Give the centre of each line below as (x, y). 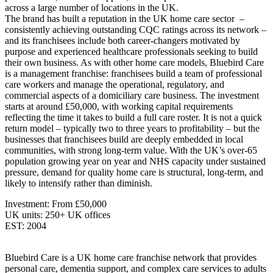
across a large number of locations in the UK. (93, 8)
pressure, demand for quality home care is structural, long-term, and (134, 172)
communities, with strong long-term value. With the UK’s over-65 (131, 151)
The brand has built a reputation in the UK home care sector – (125, 19)
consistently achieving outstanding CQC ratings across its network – (136, 30)
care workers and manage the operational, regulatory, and (115, 85)
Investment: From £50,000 (56, 204)
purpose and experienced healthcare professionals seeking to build (131, 52)
